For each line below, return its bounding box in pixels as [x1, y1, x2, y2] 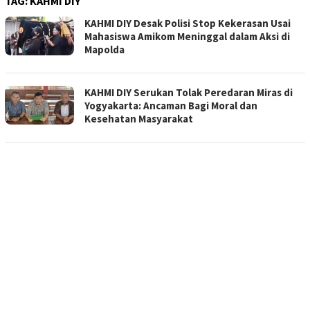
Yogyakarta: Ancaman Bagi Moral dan [84, 99, 257, 113]
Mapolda [84, 43, 125, 57]
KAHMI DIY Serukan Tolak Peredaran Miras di [84, 86, 293, 100]
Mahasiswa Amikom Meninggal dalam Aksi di [84, 30, 290, 44]
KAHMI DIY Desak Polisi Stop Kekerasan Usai [84, 17, 291, 30]
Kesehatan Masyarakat [84, 112, 193, 126]
